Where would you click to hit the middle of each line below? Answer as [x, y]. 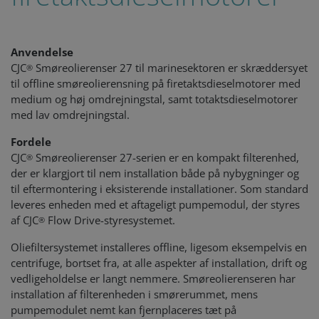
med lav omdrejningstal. [70, 115]
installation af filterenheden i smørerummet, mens [134, 294]
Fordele [32, 142]
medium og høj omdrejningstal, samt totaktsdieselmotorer [154, 99]
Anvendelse [43, 52]
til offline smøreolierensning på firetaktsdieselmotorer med [156, 83]
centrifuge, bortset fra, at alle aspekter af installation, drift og [159, 263]
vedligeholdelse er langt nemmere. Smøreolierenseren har [153, 278]
